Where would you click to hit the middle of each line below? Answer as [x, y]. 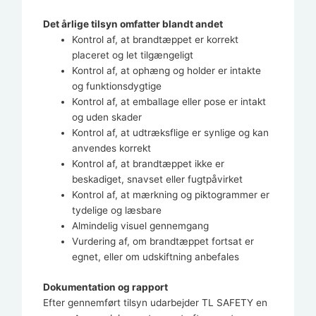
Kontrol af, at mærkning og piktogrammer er [171, 195]
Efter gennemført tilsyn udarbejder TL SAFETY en [155, 302]
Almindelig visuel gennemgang [141, 226]
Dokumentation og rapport [105, 287]
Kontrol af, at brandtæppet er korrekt [156, 40]
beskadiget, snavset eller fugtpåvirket [158, 180]
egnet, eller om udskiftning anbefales [156, 257]
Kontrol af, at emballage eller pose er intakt [169, 102]
